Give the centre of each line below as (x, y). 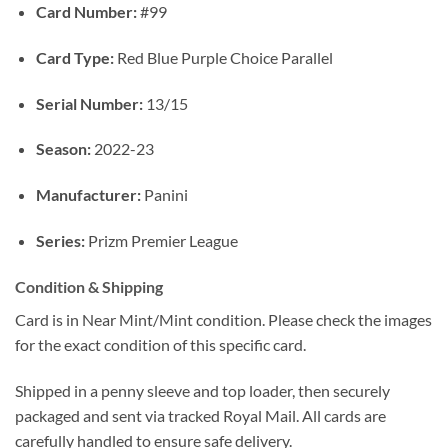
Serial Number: (89, 103)
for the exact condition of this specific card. (160, 344)
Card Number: (86, 12)
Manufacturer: (88, 195)
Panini (164, 195)
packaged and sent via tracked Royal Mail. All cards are (200, 415)
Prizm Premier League (161, 241)
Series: (60, 241)
